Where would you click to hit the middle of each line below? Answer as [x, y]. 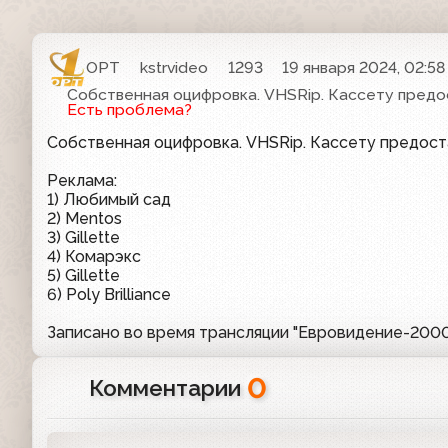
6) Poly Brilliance [109, 295]
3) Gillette [83, 238]
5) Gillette [83, 276]
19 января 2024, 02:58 [364, 67]
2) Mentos [84, 219]
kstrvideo [174, 67]
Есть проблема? [129, 110]
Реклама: [82, 181]
